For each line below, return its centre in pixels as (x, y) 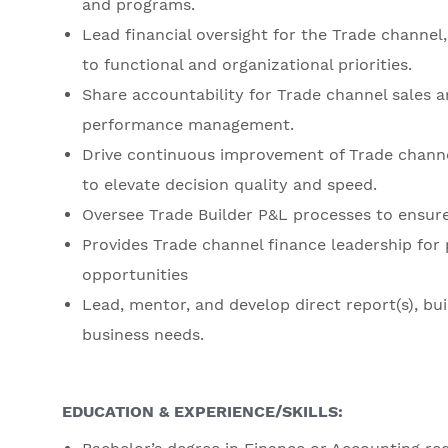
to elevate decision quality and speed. (229, 185)
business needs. (143, 335)
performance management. (188, 125)
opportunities (135, 275)
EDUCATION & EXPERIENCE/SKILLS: (202, 412)
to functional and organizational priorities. (247, 65)
